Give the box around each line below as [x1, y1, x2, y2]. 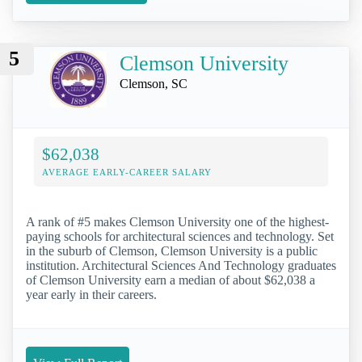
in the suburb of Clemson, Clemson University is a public [26, 244, 318, 259]
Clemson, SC [120, 77, 187, 91]
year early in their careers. [26, 288, 157, 302]
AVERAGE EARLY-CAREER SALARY [42, 167, 212, 178]
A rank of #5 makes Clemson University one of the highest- [26, 215, 329, 229]
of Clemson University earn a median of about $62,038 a [26, 273, 315, 288]
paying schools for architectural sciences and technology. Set [26, 229, 334, 244]
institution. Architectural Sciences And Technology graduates [26, 259, 336, 273]
